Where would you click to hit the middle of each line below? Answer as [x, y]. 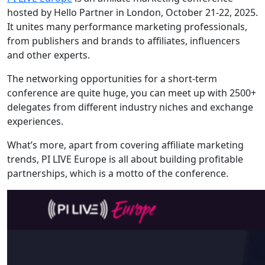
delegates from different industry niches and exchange [130, 107]
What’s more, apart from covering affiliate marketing [125, 145]
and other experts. [50, 55]
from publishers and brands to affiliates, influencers [124, 41]
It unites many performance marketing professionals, [127, 26]
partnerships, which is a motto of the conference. [119, 173]
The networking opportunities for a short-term [112, 78]
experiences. [35, 121]
